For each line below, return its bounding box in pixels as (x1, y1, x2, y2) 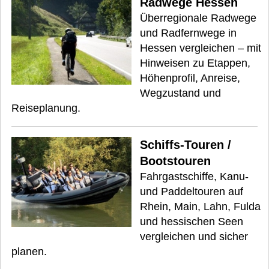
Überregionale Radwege (140, 11, 256, 24)
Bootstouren (140, 154, 211, 168)
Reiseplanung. (11, 101, 80, 114)
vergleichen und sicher (140, 230, 248, 243)
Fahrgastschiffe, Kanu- (140, 170, 249, 183)
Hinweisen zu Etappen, (140, 56, 250, 69)
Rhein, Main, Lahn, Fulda (140, 200, 261, 213)
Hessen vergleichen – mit (140, 41, 261, 54)
